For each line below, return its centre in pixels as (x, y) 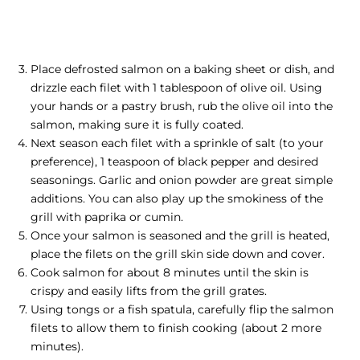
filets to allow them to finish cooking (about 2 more (176, 328)
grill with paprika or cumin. (107, 217)
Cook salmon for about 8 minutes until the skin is (170, 273)
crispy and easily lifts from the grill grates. (149, 291)
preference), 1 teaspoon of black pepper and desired (174, 162)
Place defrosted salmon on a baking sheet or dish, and (182, 70)
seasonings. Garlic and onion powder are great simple (182, 180)
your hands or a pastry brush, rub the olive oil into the (182, 106)
